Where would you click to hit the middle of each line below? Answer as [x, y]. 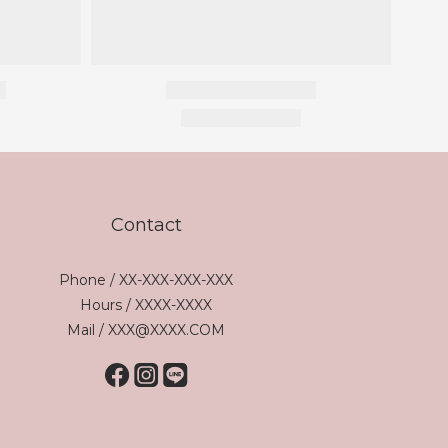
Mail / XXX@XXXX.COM [146, 330]
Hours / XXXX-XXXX [146, 305]
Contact [146, 225]
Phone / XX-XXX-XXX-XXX [146, 280]
